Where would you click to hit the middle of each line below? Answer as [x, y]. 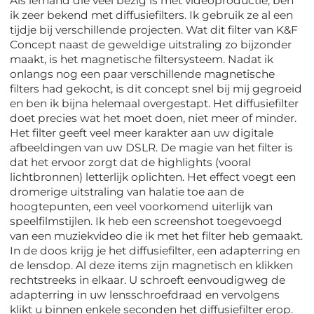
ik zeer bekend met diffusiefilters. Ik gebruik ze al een [152, 15]
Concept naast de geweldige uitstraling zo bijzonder [151, 45]
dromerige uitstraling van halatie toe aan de [127, 192]
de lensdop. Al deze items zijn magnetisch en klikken [152, 266]
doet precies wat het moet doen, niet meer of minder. [153, 118]
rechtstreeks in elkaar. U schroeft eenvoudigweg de [148, 280]
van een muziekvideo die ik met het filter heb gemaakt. [157, 236]
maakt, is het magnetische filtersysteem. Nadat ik [142, 60]
